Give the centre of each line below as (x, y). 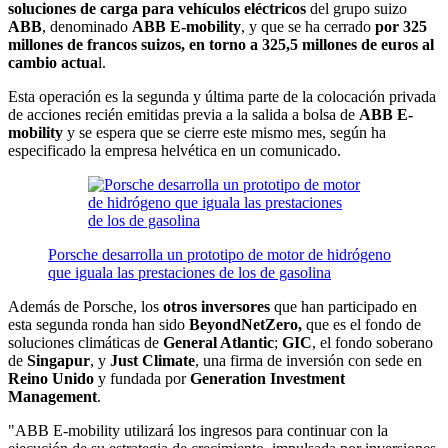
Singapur (58, 360)
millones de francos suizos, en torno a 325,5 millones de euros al (221, 44)
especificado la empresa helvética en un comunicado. (174, 150)
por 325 (401, 26)
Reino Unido (51, 378)
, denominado (87, 26)
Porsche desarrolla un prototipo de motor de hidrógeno (219, 254)
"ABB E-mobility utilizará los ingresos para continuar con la (198, 430)
